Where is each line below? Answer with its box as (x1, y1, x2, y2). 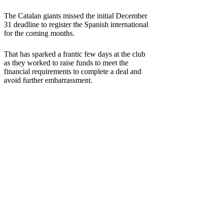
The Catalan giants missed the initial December (4, 11, 147, 20)
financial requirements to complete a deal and (4, 67, 141, 76)
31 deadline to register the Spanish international (4, 20, 148, 29)
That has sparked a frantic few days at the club (4, 49, 145, 58)
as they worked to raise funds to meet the (4, 58, 128, 67)
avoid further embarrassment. (4, 76, 93, 84)
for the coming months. (4, 29, 75, 37)
